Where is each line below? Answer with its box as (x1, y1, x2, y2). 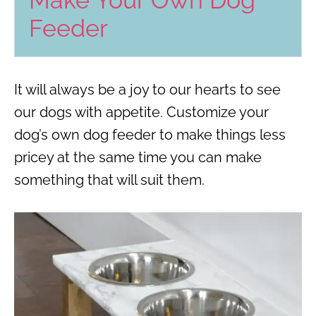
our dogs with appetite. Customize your (14, 104, 269, 121)
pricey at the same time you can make (14, 149, 262, 166)
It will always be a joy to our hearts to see (14, 81, 281, 99)
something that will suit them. (14, 171, 205, 189)
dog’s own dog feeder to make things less (14, 126, 286, 144)
